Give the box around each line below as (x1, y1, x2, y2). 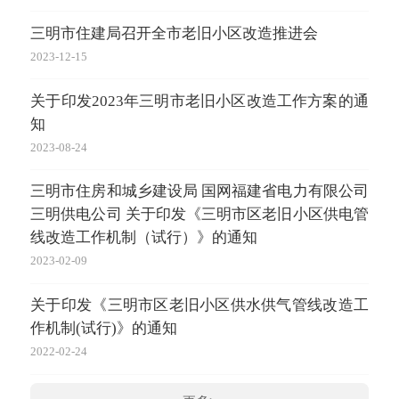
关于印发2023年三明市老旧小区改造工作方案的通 (30, 92, 369, 110)
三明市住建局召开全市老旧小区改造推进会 (30, 24, 319, 42)
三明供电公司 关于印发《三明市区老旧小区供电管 (30, 206, 369, 224)
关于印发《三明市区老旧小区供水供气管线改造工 (30, 297, 369, 314)
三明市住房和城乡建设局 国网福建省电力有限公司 (30, 183, 369, 200)
